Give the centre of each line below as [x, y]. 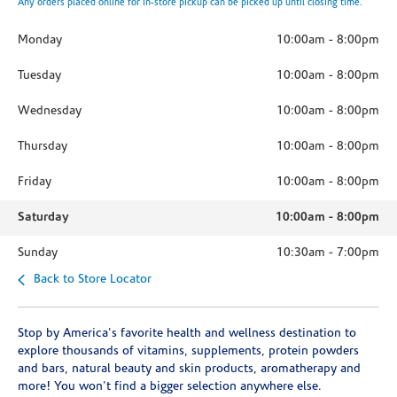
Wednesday [50, 111]
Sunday [38, 253]
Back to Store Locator [93, 280]
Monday [40, 40]
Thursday [43, 147]
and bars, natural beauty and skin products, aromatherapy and [189, 369]
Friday [35, 182]
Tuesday [39, 76]
